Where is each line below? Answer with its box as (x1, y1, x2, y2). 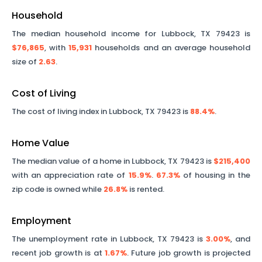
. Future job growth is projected (127, 247, 250, 258)
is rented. (127, 184, 164, 195)
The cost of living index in (12, 106, 109, 117)
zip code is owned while (12, 184, 104, 195)
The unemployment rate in (12, 233, 120, 244)
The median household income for (12, 28, 161, 39)
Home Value (12, 136, 69, 150)
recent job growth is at (12, 247, 105, 258)
